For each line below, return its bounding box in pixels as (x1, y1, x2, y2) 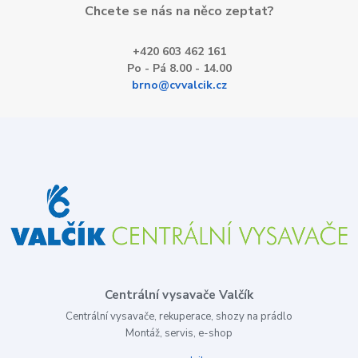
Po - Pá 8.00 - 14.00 (126, 61, 232, 77)
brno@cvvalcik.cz (131, 78, 227, 93)
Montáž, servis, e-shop (125, 325, 233, 340)
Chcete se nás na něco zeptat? (84, 2, 274, 21)
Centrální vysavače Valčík (105, 285, 253, 303)
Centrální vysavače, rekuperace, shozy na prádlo (66, 308, 292, 324)
